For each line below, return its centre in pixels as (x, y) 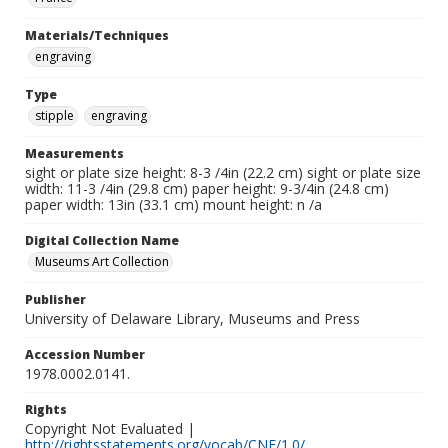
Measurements (74, 153)
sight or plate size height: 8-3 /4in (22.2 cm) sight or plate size (223, 172)
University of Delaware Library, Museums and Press (192, 318)
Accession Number (85, 354)
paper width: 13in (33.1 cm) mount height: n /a (173, 204)
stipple (54, 115)
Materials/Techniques (97, 35)
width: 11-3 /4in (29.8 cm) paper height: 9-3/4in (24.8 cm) (207, 188)
